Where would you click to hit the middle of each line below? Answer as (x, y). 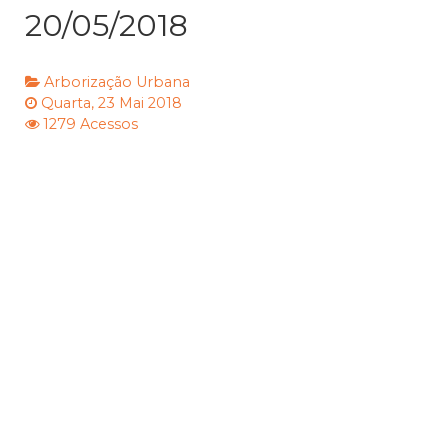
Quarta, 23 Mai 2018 (111, 103)
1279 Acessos (90, 124)
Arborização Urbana (117, 82)
